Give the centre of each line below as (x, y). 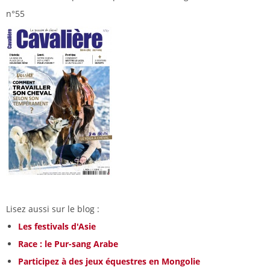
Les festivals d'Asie (57, 227)
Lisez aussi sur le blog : (54, 209)
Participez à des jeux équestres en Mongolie (109, 262)
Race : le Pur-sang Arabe (68, 244)
